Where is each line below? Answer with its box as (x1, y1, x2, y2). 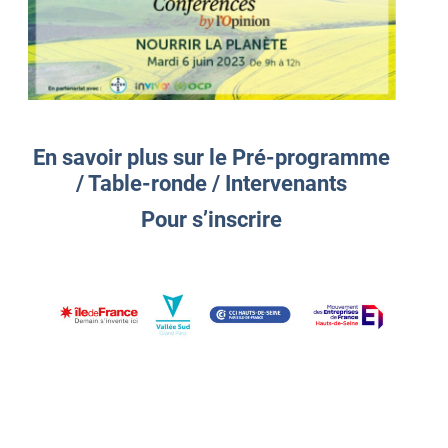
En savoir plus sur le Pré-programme (33, 144, 390, 170)
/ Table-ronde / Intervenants (76, 170, 347, 196)
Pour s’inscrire (141, 206, 282, 232)
